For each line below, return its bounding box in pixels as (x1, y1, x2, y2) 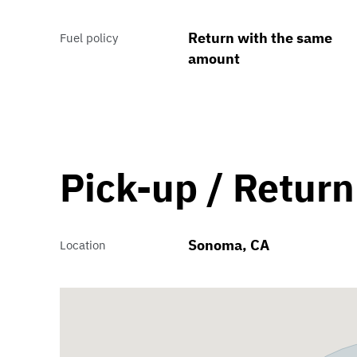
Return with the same (187, 29, 332, 48)
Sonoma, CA (187, 236, 269, 255)
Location (60, 237, 107, 253)
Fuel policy (60, 30, 119, 46)
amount (187, 49, 240, 69)
